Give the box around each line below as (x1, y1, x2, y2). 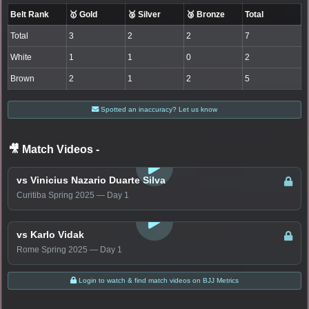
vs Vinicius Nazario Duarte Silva (17, 174, 166, 186)
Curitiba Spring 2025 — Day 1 (17, 190, 129, 200)
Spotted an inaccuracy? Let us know (99, 105, 217, 113)
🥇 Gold (69, 9, 98, 19)
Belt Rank (10, 9, 50, 19)
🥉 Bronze (186, 9, 226, 19)
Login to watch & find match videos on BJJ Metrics (77, 276, 239, 284)
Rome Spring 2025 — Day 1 (17, 244, 122, 255)
